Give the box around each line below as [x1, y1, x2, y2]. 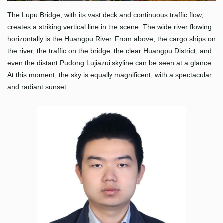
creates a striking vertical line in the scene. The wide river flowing [7, 23, 212, 31]
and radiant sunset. [7, 83, 68, 91]
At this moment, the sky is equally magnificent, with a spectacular [7, 71, 212, 79]
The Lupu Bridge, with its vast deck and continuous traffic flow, [7, 11, 203, 19]
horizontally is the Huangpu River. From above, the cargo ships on [7, 35, 216, 43]
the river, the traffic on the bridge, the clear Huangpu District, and [7, 47, 212, 55]
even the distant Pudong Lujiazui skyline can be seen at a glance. [7, 59, 213, 67]
